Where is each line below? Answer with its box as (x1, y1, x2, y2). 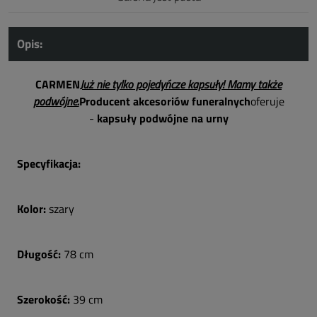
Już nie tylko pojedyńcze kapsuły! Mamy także (80, 76, 282, 93)
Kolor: (17, 200, 49, 217)
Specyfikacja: (17, 155, 81, 172)
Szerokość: (17, 291, 73, 308)
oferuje (250, 93, 284, 110)
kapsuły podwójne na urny (96, 110, 229, 127)
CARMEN (35, 76, 80, 93)
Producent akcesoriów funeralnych (79, 93, 250, 110)
